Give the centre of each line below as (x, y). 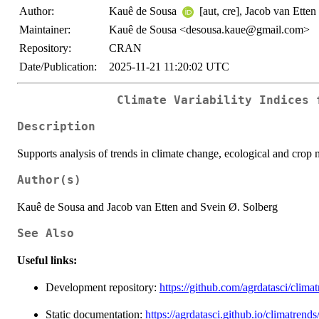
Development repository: (103, 287)
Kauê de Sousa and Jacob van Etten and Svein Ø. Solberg (147, 206)
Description (56, 126)
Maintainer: (45, 30)
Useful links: (47, 260)
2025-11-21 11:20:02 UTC (169, 67)
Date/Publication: (58, 67)
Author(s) (49, 180)
